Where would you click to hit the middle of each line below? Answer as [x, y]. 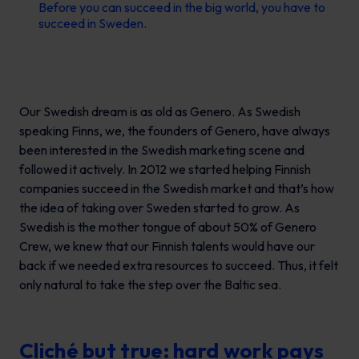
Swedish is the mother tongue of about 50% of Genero [168, 227]
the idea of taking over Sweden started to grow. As [159, 208]
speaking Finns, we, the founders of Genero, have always [175, 131]
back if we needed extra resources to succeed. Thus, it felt [179, 266]
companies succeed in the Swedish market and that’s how [177, 189]
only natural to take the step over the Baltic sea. [151, 285]
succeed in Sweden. [93, 24]
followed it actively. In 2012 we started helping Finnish [165, 169]
